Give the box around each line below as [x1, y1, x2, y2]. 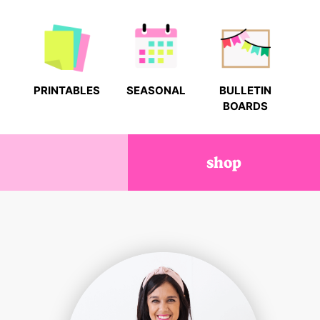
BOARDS [222, 99, 268, 114]
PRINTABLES [33, 84, 100, 98]
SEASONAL [126, 84, 186, 98]
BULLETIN [219, 84, 271, 98]
